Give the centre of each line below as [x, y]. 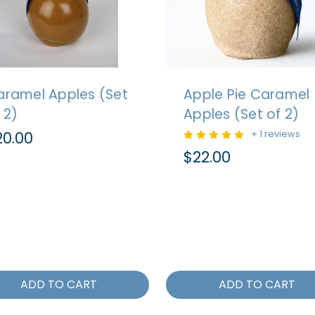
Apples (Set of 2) [242, 114]
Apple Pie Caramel [247, 95]
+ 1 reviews [276, 134]
